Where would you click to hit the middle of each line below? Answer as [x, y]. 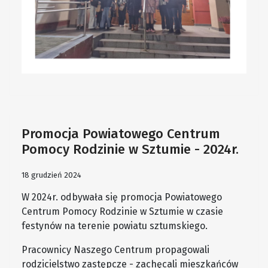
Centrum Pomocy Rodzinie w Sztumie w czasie [122, 211]
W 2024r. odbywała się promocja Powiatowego [122, 197]
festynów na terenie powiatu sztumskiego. [115, 226]
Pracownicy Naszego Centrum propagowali [115, 249]
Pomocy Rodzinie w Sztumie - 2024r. [130, 149]
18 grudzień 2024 [51, 175]
